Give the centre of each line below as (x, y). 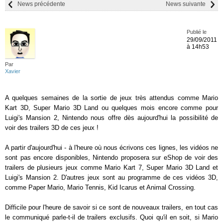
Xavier (13, 71)
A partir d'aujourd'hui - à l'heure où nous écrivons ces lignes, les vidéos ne (111, 148)
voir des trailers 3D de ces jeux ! (52, 128)
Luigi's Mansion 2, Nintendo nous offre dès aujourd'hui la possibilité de (111, 118)
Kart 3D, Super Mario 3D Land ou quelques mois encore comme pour (111, 108)
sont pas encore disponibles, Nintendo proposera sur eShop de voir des (111, 158)
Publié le (197, 32)
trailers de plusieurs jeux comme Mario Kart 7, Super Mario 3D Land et (111, 167)
